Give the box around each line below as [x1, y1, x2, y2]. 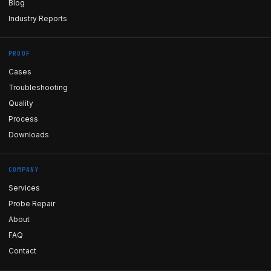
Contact [8, 246, 36, 255]
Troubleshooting [8, 83, 68, 92]
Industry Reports [8, 14, 67, 23]
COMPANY [8, 166, 39, 174]
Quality [8, 99, 33, 108]
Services [8, 183, 40, 192]
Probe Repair [8, 199, 55, 208]
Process [8, 114, 38, 123]
